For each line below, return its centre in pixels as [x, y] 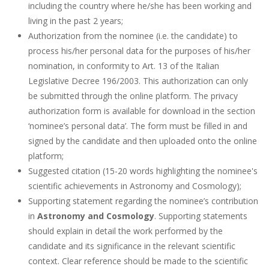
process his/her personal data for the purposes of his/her [139, 51]
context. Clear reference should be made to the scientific [138, 261]
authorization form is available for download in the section [142, 111]
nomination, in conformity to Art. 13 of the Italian [124, 66]
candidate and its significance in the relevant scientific [132, 246]
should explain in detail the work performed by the [125, 231]
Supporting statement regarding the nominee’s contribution [143, 201]
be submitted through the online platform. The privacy [133, 96]
